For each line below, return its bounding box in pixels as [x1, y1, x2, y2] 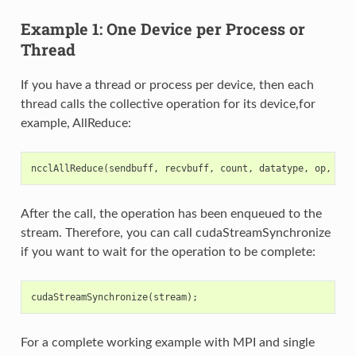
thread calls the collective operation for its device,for [20, 97, 315, 110]
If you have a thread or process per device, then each [20, 78, 314, 91]
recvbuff [164, 162, 209, 174]
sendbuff [108, 162, 153, 174]
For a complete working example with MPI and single [20, 335, 315, 349]
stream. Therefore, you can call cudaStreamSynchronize [20, 226, 331, 239]
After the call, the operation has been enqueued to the [20, 207, 322, 220]
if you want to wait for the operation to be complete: [20, 245, 315, 258]
